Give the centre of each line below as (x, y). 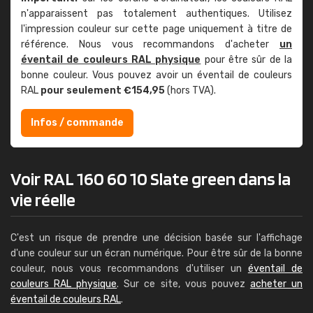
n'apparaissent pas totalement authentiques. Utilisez (156, 14)
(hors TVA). (190, 90)
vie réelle (43, 199)
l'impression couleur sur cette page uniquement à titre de (156, 29)
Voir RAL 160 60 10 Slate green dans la (151, 179)
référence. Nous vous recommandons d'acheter (150, 44)
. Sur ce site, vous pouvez (183, 284)
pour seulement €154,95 (103, 90)
